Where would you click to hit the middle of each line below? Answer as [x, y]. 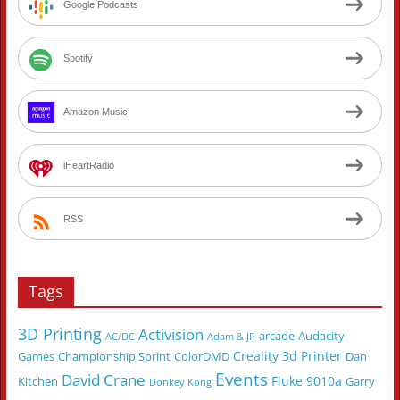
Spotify [78, 58]
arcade [276, 336]
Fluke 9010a [306, 381]
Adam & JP [231, 337]
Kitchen [37, 382]
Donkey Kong [180, 383]
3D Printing [59, 334]
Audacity [321, 336]
